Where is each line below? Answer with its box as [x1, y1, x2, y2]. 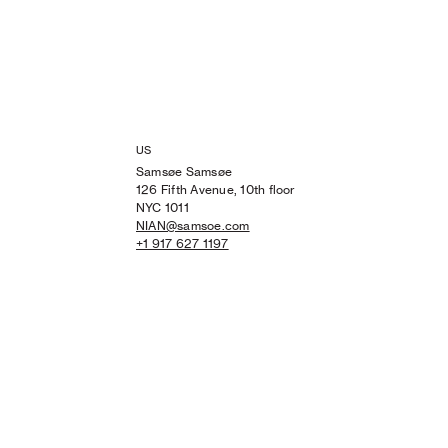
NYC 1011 [136, 199, 189, 215]
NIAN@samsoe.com [136, 217, 250, 233]
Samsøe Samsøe [136, 163, 233, 179]
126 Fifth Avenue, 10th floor [136, 181, 296, 197]
